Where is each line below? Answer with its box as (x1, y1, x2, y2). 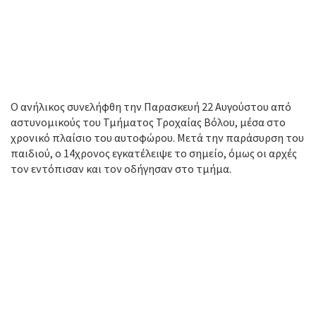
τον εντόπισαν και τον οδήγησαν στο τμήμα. (11, 162, 231, 176)
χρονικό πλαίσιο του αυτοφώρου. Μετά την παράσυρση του (11, 130, 304, 145)
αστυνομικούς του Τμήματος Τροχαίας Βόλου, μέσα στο (11, 115, 286, 129)
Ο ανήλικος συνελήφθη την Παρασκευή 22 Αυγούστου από (11, 99, 291, 114)
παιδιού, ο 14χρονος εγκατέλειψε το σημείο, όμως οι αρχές (11, 146, 297, 160)
